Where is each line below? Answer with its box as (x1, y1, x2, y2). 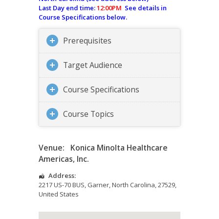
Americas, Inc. (39, 153, 89, 165)
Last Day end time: (39, 3, 97, 13)
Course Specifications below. (39, 13, 127, 22)
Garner (88, 180, 109, 190)
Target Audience (63, 60, 122, 71)
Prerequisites (63, 35, 111, 46)
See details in (123, 3, 167, 13)
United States (39, 190, 79, 199)
